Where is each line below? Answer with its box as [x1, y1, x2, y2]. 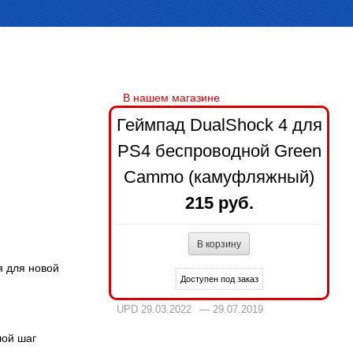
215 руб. [184, 193, 254, 213]
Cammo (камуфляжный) [124, 167, 314, 187]
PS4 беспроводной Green [117, 141, 321, 161]
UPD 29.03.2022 [117, 303, 191, 315]
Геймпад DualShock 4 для [116, 115, 322, 135]
